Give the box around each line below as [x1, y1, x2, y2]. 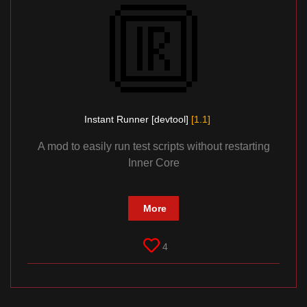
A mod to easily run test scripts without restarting [37, 140, 270, 153]
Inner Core [127, 157, 180, 169]
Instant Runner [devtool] [84, 114, 191, 125]
